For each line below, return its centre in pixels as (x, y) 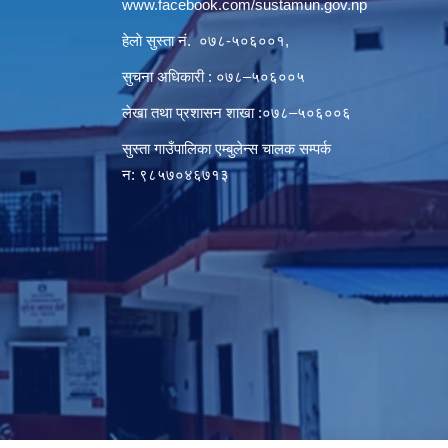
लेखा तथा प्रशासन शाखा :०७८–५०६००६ (236, 113)
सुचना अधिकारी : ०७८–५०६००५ (213, 77)
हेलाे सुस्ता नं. (160, 41)
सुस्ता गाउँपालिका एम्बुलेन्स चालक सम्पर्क (226, 149)
